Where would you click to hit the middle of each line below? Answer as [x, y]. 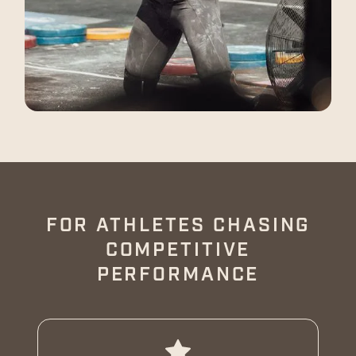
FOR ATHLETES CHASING [178, 225]
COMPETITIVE [178, 250]
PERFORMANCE [178, 274]
